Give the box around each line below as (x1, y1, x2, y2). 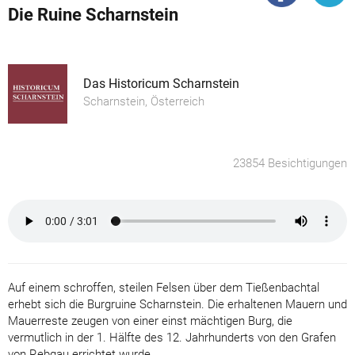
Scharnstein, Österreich (83, 94, 204, 109)
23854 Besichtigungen (233, 155, 347, 170)
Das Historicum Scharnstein (83, 75, 239, 91)
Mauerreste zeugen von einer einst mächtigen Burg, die (8, 313, 292, 328)
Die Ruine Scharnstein (8, 4, 178, 25)
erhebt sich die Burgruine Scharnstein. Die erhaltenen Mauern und (8, 296, 347, 311)
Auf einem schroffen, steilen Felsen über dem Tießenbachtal (8, 280, 319, 295)
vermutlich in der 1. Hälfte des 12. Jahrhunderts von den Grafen (8, 330, 336, 345)
